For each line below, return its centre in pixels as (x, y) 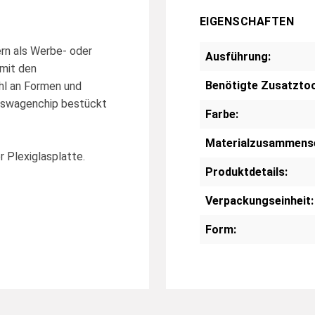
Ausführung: (238, 56)
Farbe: (222, 114)
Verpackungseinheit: (259, 200)
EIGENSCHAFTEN (247, 21)
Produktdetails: (246, 172)
